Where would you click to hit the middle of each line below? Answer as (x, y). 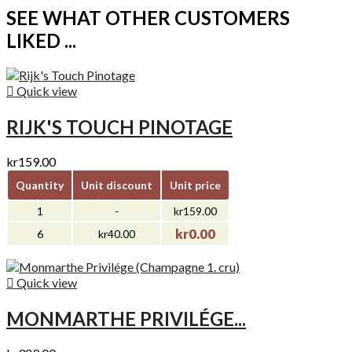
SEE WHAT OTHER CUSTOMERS (148, 18)
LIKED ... (41, 41)
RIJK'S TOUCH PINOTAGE (119, 127)
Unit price (195, 185)
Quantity (40, 185)
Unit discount (117, 185)
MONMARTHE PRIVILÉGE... (126, 318)
